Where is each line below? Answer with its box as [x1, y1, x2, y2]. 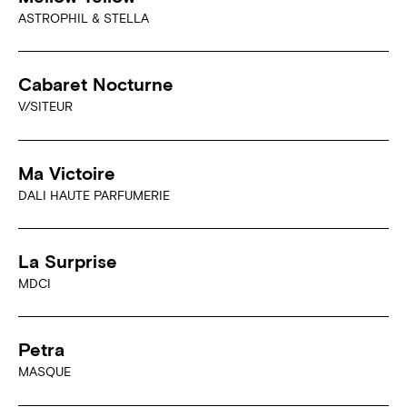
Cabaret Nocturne [18, 74, 174, 95]
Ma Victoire [18, 162, 115, 184]
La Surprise [18, 250, 117, 272]
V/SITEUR [18, 99, 73, 114]
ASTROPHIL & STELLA [18, 10, 149, 25]
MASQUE [18, 364, 71, 380]
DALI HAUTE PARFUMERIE [18, 187, 170, 203]
